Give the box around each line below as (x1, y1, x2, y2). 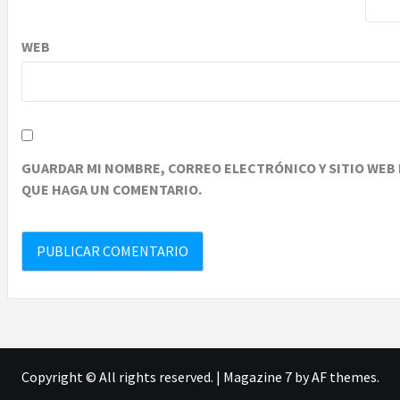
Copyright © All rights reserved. (21, 367, 216, 386)
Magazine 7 (222, 367, 292, 386)
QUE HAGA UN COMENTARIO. (21, 179, 202, 198)
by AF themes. (291, 367, 379, 386)
